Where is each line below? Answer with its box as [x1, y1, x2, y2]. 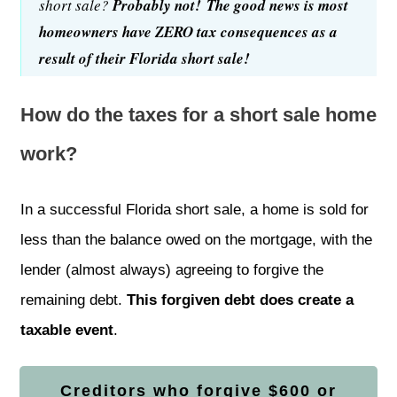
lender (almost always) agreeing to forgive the [20, 261, 323, 278]
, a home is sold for [241, 200, 369, 218]
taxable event [20, 321, 113, 339]
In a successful [20, 200, 121, 218]
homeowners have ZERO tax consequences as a [39, 20, 338, 43]
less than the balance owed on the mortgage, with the [20, 230, 372, 248]
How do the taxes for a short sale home [20, 103, 377, 126]
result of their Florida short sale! [39, 47, 250, 69]
